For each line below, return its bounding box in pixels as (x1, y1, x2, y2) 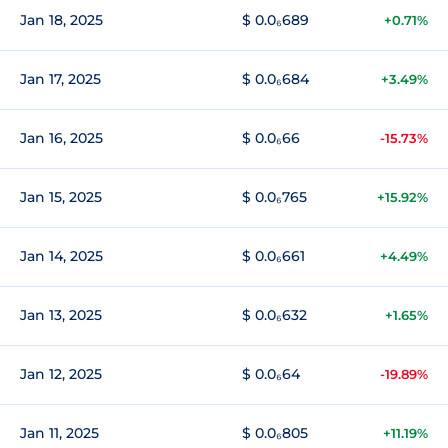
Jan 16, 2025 (20, 129, 103, 147)
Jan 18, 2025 (20, 11, 103, 29)
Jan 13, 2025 (20, 306, 102, 324)
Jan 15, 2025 (20, 188, 102, 206)
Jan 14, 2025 (20, 247, 103, 265)
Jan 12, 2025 (20, 365, 102, 383)
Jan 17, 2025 (20, 70, 101, 88)
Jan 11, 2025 (20, 424, 99, 442)
